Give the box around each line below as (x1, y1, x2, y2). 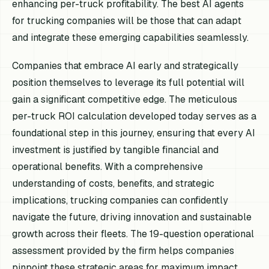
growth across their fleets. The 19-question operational (12, 228, 255, 240)
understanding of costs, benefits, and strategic (12, 177, 215, 190)
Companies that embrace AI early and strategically (12, 59, 239, 72)
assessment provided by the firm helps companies (12, 244, 235, 257)
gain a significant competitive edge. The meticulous (12, 93, 238, 106)
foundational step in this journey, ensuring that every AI (12, 127, 256, 139)
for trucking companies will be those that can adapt (12, 14, 242, 27)
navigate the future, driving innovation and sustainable (12, 211, 252, 223)
